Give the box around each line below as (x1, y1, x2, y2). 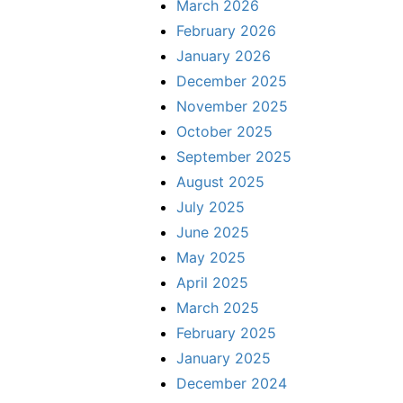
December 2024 (176, 373, 287, 392)
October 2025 (176, 121, 273, 140)
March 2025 (176, 298, 259, 317)
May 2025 (176, 247, 246, 266)
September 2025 (176, 147, 291, 166)
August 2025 (176, 172, 264, 191)
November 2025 (176, 96, 288, 115)
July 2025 (176, 197, 245, 216)
